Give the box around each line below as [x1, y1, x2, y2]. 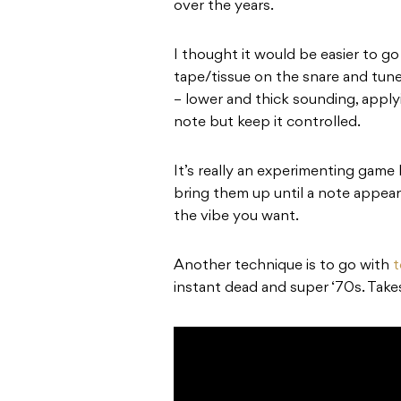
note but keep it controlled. [174, 115, 361, 130]
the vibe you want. [174, 209, 299, 224]
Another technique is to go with [174, 258, 393, 273]
